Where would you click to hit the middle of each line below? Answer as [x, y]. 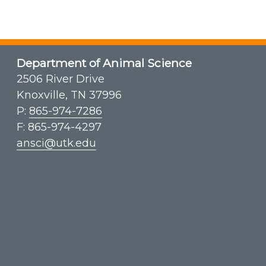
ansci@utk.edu [56, 143]
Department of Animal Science [104, 63]
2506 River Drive [61, 79]
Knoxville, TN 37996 [69, 95]
